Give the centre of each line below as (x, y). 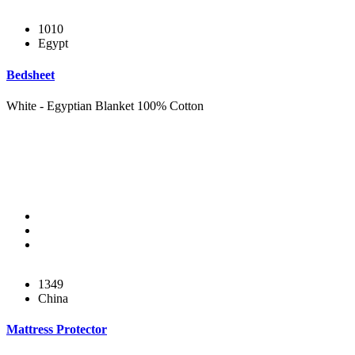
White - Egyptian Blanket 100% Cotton (105, 105)
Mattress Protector (57, 330)
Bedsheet (31, 74)
